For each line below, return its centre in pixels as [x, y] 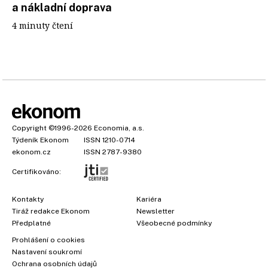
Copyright [29, 128]
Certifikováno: [36, 172]
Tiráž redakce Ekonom [51, 211]
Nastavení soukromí [47, 252]
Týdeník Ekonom [40, 140]
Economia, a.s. [119, 128]
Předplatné [31, 223]
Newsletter [156, 211]
